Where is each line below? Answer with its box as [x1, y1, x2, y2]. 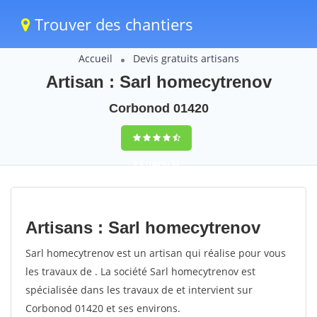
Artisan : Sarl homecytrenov [45, 72, 272, 91]
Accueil [78, 52, 113, 65]
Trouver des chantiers [30, 13, 193, 35]
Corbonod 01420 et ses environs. [25, 301, 180, 315]
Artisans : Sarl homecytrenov [25, 218, 260, 237]
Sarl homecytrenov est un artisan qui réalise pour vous [25, 246, 286, 260]
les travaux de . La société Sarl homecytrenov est [25, 265, 255, 278]
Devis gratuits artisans [132, 52, 239, 65]
